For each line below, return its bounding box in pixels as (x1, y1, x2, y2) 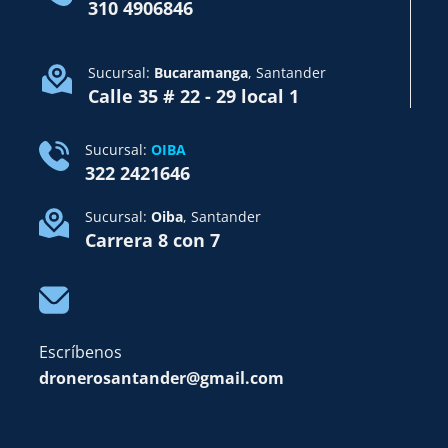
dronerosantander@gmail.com (38, 366, 284, 389)
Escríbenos (38, 340, 122, 363)
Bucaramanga (154, 62, 249, 82)
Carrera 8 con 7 (84, 226, 220, 252)
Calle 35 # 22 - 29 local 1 (88, 82, 300, 108)
